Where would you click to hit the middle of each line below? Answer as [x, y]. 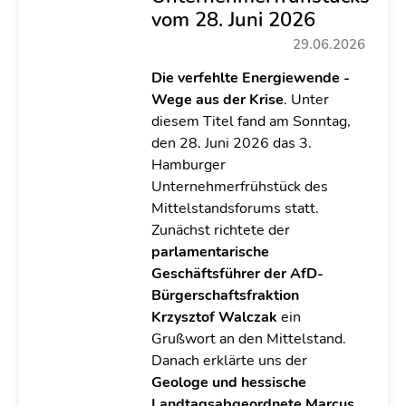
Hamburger [188, 165]
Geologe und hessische [228, 382]
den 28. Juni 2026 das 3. [231, 143]
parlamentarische [210, 252]
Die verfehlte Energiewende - [250, 78]
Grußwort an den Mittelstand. [248, 339]
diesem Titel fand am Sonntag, [251, 121]
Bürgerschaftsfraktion [225, 295]
